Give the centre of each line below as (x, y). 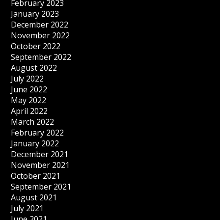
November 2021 (41, 165)
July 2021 (27, 208)
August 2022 (34, 68)
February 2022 (38, 133)
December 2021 (40, 154)
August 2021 (34, 197)
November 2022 (41, 35)
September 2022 (41, 57)
